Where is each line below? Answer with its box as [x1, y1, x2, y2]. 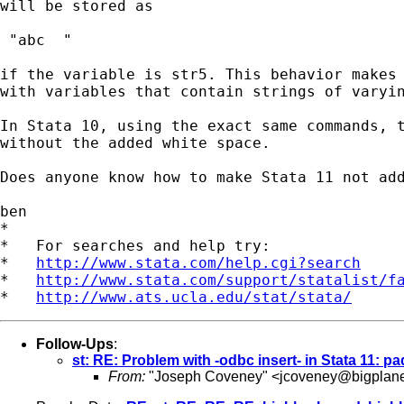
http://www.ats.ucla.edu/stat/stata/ [36, 288, 352, 306]
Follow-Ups [36, 335, 114, 352]
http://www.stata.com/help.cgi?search [36, 253, 361, 271]
